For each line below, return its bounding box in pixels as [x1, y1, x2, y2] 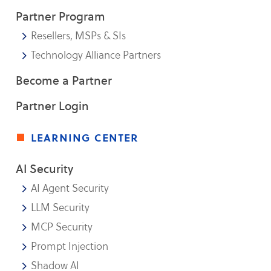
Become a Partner [16, 73, 113, 88]
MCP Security [31, 220, 93, 234]
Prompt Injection [31, 239, 109, 253]
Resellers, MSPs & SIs [31, 28, 126, 43]
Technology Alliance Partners [31, 48, 162, 62]
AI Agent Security [31, 181, 109, 195]
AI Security [16, 161, 74, 177]
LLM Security [31, 200, 90, 215]
